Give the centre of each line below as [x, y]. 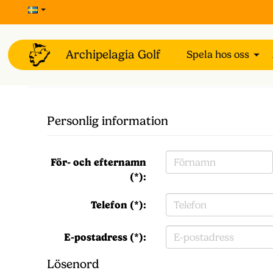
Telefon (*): [119, 205]
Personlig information [108, 121]
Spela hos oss [219, 55]
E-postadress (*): [105, 237]
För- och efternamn [99, 162]
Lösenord [73, 264]
